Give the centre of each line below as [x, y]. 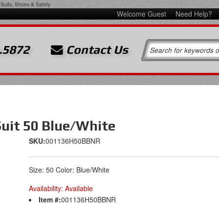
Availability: [47, 188]
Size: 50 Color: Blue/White [69, 170]
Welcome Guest [142, 14]
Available [79, 188]
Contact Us [96, 49]
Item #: [50, 199]
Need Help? [194, 14]
